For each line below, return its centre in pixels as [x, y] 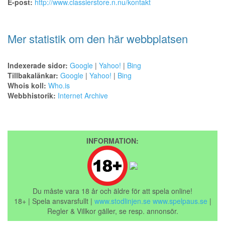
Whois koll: [27, 85]
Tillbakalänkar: [33, 75]
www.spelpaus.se [180, 201]
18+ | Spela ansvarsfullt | [54, 201]
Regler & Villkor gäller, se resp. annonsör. [113, 211]
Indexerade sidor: [38, 65]
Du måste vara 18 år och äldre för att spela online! [113, 191]
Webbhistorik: [32, 95]
